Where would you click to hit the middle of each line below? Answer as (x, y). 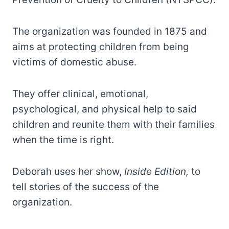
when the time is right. (63, 140)
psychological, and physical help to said (105, 109)
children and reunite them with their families (113, 124)
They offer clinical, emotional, (80, 94)
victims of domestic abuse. (74, 62)
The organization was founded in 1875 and (110, 31)
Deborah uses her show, (68, 171)
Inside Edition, (156, 171)
